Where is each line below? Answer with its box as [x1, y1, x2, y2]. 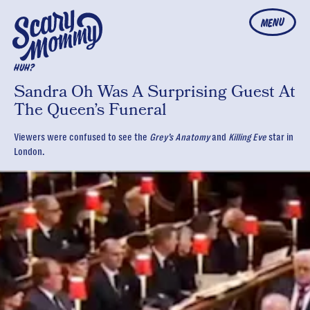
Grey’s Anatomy [149, 131, 210, 143]
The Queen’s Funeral [14, 98, 167, 121]
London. [14, 146, 45, 157]
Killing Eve [228, 131, 266, 143]
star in [266, 131, 293, 143]
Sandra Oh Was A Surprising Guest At [14, 80, 295, 103]
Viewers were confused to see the [14, 131, 149, 143]
